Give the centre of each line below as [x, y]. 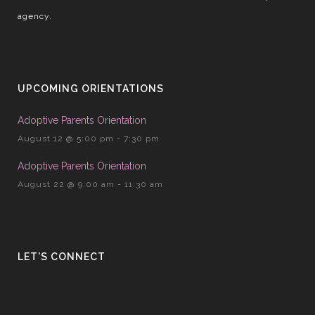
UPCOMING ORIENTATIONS [91, 88]
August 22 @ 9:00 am [66, 184]
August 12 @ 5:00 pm [66, 138]
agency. [35, 16]
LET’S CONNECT [62, 256]
